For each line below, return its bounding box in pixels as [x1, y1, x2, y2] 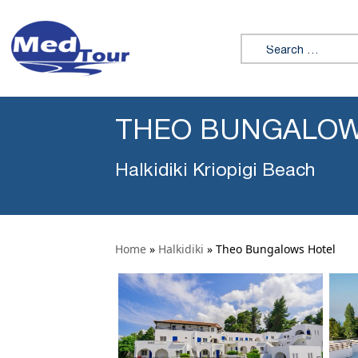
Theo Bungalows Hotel [216, 241, 336, 257]
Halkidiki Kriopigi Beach [115, 163, 315, 180]
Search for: [240, 33, 306, 51]
